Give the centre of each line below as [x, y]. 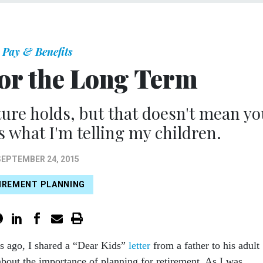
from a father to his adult [205, 245]
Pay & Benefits [38, 51]
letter [139, 245]
